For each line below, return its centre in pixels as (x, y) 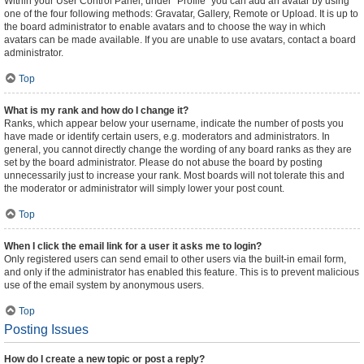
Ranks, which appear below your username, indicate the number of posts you (174, 123)
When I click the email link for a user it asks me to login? (133, 246)
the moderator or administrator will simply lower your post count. (144, 188)
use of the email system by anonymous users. (104, 285)
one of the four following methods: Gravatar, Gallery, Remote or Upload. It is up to (181, 14)
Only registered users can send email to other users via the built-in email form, (175, 259)
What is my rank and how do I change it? (96, 110)
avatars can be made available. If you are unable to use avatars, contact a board (180, 40)
